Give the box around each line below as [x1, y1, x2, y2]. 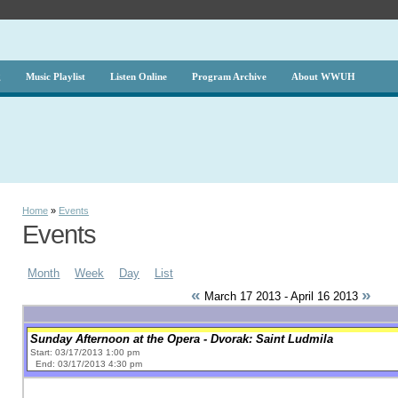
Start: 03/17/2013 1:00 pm [30, 346, 140, 357]
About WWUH [291, 71, 355, 82]
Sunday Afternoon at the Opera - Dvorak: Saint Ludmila [30, 331, 334, 346]
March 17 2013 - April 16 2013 [201, 290, 362, 304]
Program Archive [191, 71, 267, 82]
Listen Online [109, 71, 167, 82]
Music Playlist [25, 71, 85, 82]
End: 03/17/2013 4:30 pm [36, 358, 143, 369]
